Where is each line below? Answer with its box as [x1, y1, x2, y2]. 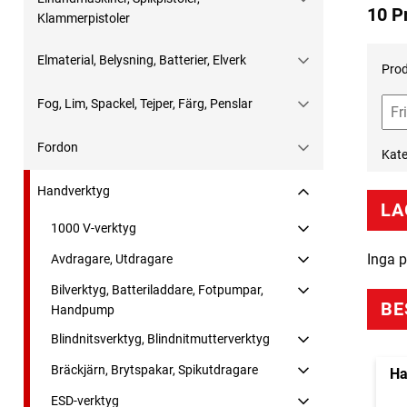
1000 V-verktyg [51, 221, 136, 236]
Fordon [37, 140, 78, 155]
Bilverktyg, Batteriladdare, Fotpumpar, [51, 283, 263, 298]
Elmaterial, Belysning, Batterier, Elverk [37, 53, 246, 68]
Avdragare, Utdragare [51, 252, 173, 267]
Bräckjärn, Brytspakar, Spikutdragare [51, 362, 258, 378]
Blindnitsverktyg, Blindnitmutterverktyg [51, 332, 270, 347]
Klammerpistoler [37, 11, 130, 26]
